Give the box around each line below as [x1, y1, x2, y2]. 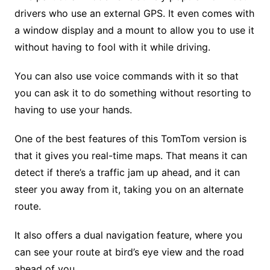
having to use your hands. [14, 104, 132, 116]
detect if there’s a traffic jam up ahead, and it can [14, 166, 240, 179]
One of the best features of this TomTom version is [14, 133, 246, 145]
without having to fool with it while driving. [14, 41, 210, 54]
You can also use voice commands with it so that [14, 70, 239, 83]
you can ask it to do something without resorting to [14, 87, 251, 99]
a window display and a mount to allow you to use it [14, 24, 254, 37]
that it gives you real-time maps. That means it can [14, 149, 247, 162]
